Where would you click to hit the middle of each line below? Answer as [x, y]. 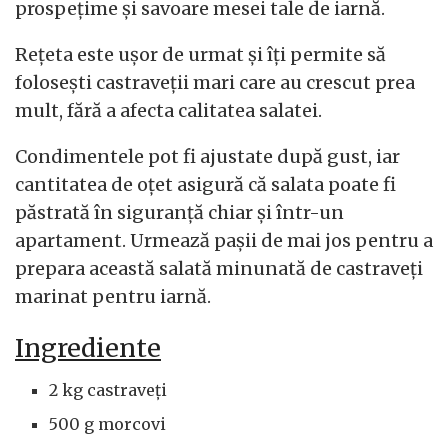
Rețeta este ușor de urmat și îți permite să [200, 54]
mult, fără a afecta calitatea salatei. [168, 110]
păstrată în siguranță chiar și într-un [179, 212]
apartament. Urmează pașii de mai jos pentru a [224, 240]
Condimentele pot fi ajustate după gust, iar [207, 156]
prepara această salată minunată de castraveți [219, 268]
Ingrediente [88, 347]
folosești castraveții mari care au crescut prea [215, 82]
